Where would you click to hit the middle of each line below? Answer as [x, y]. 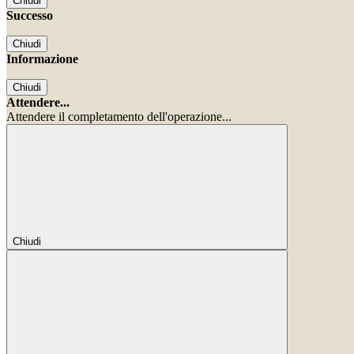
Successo [30, 16]
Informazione [42, 59]
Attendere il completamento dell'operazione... [119, 117]
